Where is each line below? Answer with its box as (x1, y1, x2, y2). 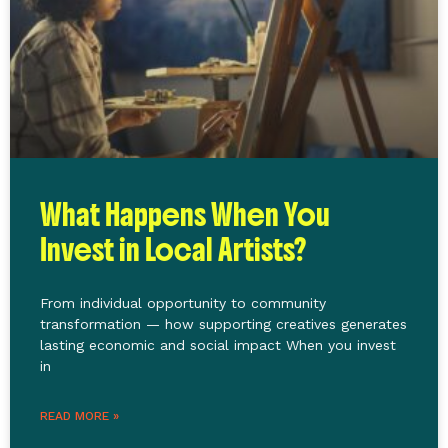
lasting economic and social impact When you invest (40, 336, 396, 353)
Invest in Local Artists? (40, 230, 306, 269)
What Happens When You (40, 195, 330, 234)
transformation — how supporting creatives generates (40, 315, 407, 332)
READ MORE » (40, 408, 119, 423)
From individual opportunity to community (40, 294, 326, 311)
